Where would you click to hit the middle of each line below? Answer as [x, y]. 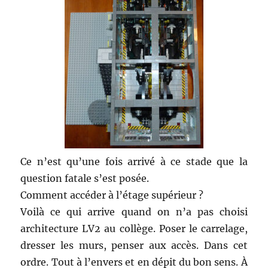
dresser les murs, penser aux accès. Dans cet [134, 245]
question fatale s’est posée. [85, 178]
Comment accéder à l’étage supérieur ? [112, 195]
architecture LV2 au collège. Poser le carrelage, [134, 228]
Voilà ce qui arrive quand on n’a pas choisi [134, 211]
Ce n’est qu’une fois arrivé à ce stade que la [134, 161]
